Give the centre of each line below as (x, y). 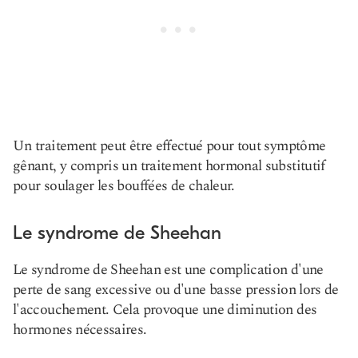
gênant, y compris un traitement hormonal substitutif (169, 166)
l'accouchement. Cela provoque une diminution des (165, 310)
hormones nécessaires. (80, 330)
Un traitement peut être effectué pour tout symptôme (169, 146)
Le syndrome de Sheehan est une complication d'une (168, 270)
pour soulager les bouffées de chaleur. (124, 186)
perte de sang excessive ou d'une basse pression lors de (176, 290)
